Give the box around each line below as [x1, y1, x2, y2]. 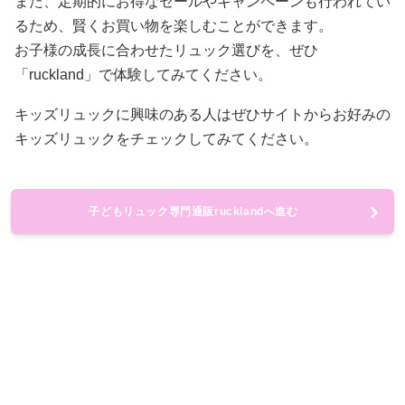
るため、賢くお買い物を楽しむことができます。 [14, 18, 333, 33]
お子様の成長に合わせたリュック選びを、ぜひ [14, 42, 318, 58]
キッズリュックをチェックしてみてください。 [14, 131, 318, 146]
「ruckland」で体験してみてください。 [14, 67, 272, 82]
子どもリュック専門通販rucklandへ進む [89, 205, 298, 218]
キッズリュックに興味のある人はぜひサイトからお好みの [14, 107, 391, 122]
